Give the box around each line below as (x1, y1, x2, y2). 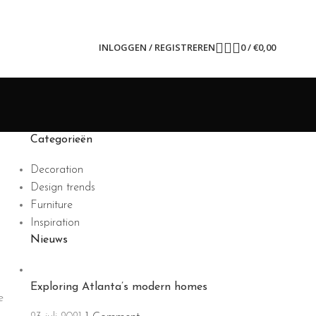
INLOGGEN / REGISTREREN (98, 41, 215, 54)
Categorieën (30, 134, 92, 145)
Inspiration (30, 217, 80, 229)
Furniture (30, 200, 73, 211)
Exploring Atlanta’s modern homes (30, 281, 207, 293)
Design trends (30, 182, 95, 193)
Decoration (30, 164, 83, 176)
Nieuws (30, 234, 68, 245)
